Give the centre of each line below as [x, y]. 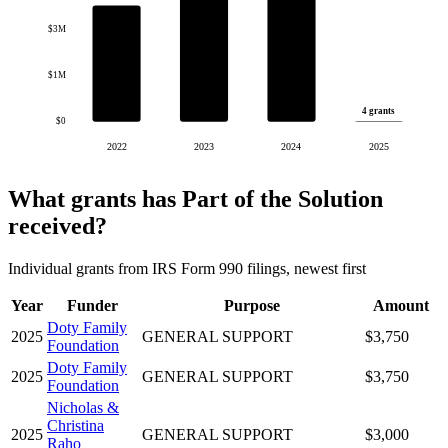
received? [57, 226]
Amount [401, 305]
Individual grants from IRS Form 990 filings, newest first [187, 268]
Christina [75, 425]
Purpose [251, 305]
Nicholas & [83, 407]
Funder [92, 305]
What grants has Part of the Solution [195, 199]
